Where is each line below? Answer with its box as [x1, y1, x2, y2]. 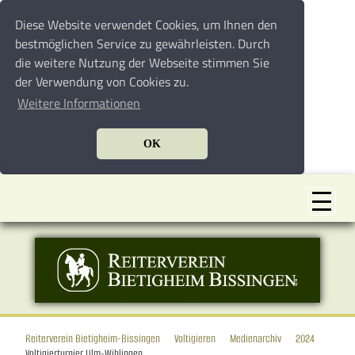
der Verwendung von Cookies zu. [15, 72, 189, 92]
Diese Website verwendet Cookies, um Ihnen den [15, 15, 278, 35]
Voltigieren [174, 331, 216, 346]
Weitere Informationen [17, 94, 141, 113]
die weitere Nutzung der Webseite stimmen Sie [15, 53, 270, 73]
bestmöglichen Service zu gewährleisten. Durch [15, 34, 271, 54]
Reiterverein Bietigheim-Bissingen [25, 331, 160, 346]
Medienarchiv [230, 331, 281, 346]
